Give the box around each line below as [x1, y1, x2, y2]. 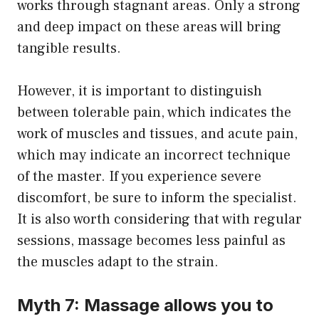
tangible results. [17, 39, 121, 58]
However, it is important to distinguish [17, 82, 262, 101]
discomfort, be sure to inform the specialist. [17, 189, 297, 208]
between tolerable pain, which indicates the [17, 103, 291, 122]
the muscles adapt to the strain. [17, 253, 219, 272]
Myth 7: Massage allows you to [17, 295, 273, 316]
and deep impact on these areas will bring [17, 18, 281, 37]
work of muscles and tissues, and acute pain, [17, 125, 298, 144]
